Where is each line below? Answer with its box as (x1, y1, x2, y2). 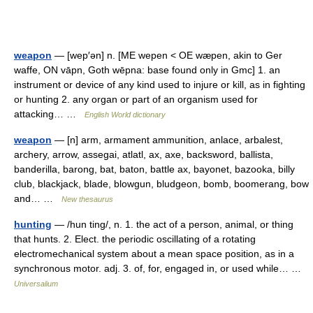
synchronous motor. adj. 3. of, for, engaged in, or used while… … (14, 263, 307, 274)
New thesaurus (61, 195, 113, 203)
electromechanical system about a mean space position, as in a (14, 248, 294, 259)
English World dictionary (85, 110, 166, 119)
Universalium (14, 279, 58, 288)
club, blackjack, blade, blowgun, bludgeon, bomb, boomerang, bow (14, 178, 309, 189)
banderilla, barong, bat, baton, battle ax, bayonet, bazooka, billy (14, 163, 295, 175)
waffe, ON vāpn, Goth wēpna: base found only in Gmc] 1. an (14, 64, 280, 75)
